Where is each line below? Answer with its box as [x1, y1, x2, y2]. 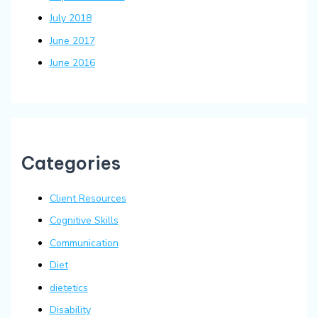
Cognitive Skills [49, 214, 119, 228]
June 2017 [49, 33, 95, 48]
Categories [21, 152, 121, 175]
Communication [49, 236, 119, 250]
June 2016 [49, 56, 95, 70]
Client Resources [49, 191, 126, 205]
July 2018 [49, 11, 92, 26]
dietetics [49, 280, 88, 295]
